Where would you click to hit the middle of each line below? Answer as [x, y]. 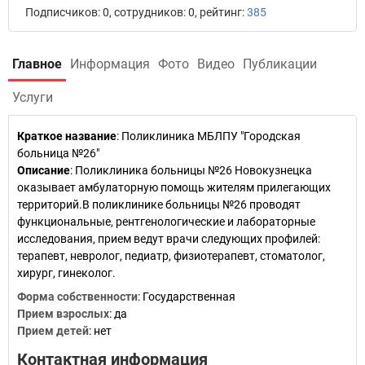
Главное [37, 64]
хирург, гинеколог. [66, 273]
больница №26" [58, 153]
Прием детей [53, 331]
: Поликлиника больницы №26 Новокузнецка [191, 170]
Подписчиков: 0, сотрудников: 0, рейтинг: [136, 12]
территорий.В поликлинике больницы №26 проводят [159, 204]
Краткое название [67, 136]
